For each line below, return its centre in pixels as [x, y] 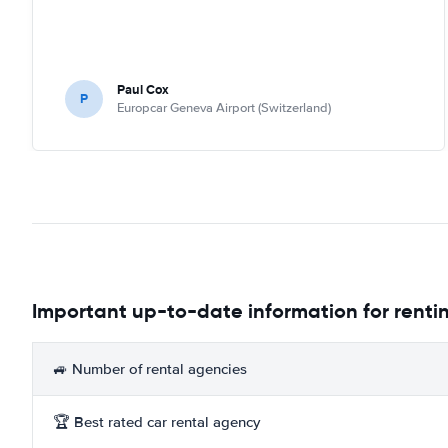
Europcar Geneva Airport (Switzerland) [224, 107]
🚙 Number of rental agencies [150, 368]
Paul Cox [143, 89]
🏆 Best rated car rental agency [156, 421]
